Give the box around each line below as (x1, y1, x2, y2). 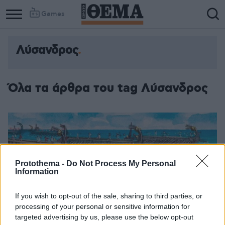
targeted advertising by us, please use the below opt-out (15, 213, 193, 221)
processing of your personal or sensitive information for (15, 202, 190, 210)
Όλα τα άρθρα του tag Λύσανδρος (8, 80, 208, 96)
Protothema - (15, 159, 66, 168)
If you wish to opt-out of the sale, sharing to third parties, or (15, 192, 202, 200)
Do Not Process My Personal (66, 159, 176, 168)
